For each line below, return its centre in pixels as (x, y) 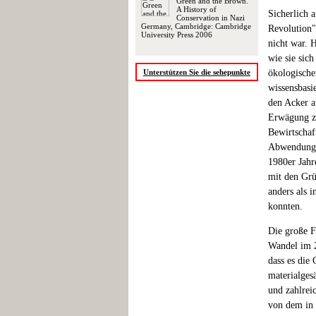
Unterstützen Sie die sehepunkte (197, 72)
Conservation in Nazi (211, 18)
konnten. (285, 206)
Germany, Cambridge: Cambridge (196, 26)
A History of (196, 9)
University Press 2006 (177, 35)
